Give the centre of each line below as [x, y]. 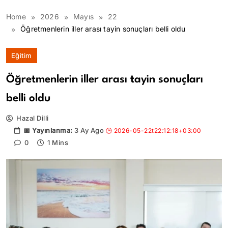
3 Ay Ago [89, 130]
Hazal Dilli [33, 118]
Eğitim [22, 55]
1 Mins [58, 142]
